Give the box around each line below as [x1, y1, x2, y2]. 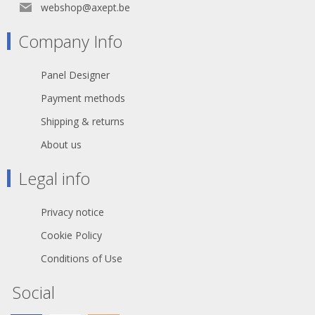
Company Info [18, 30, 122, 53]
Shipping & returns [41, 115, 124, 129]
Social [13, 281, 55, 304]
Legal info [18, 167, 90, 191]
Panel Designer [41, 68, 110, 82]
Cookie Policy [41, 229, 102, 243]
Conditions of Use [41, 252, 122, 266]
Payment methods [41, 91, 125, 105]
